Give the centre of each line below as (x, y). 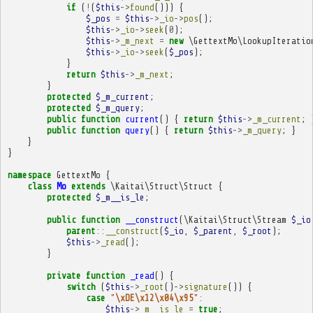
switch (81, 286)
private (64, 275)
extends (88, 186)
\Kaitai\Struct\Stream (235, 219)
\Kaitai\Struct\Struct (161, 186)
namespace (29, 175)
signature (205, 286)
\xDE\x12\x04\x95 (154, 298)
